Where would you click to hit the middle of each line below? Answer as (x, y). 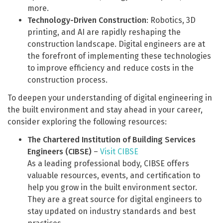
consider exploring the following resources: (87, 122)
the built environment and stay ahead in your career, (105, 110)
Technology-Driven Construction (87, 20)
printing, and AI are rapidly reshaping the (104, 32)
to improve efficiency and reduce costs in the (111, 68)
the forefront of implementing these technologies (119, 56)
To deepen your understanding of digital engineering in (110, 98)
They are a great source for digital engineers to (114, 199)
